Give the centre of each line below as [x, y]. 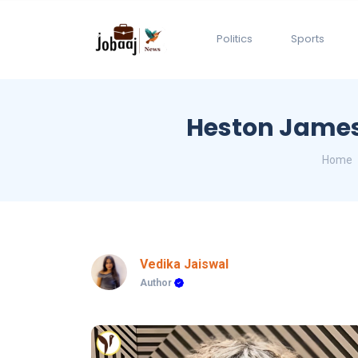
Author [157, 283]
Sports [308, 39]
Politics [235, 39]
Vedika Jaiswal [184, 265]
